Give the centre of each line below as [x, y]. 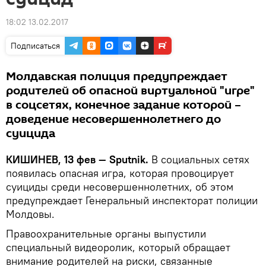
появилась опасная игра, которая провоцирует [120, 173]
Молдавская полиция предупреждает [117, 77]
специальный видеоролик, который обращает [118, 247]
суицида [31, 134]
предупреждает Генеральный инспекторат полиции [132, 200]
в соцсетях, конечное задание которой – [123, 105]
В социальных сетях [199, 159]
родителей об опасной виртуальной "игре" [130, 91]
